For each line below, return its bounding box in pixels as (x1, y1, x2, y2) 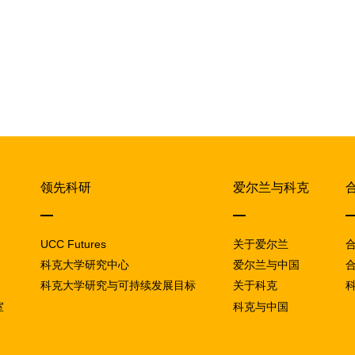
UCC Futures (40, 237, 107, 250)
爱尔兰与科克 (232, 181, 309, 195)
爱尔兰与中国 (232, 258, 300, 272)
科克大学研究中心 (40, 258, 130, 272)
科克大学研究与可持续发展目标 (40, 279, 197, 292)
